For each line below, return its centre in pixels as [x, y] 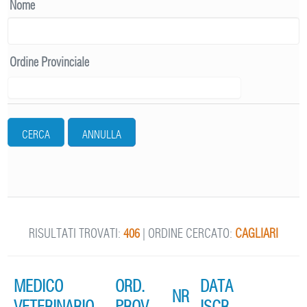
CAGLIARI [257, 233]
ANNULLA [102, 134]
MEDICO [38, 285]
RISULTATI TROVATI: [76, 233]
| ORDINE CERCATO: [187, 233]
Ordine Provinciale [50, 62]
